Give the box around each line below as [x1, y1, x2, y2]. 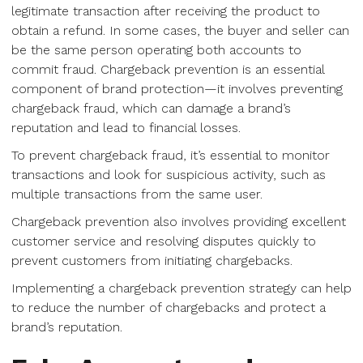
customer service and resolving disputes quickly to [11, 233, 316, 249]
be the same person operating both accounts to [11, 42, 301, 58]
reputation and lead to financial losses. [11, 120, 241, 135]
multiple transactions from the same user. [11, 186, 263, 202]
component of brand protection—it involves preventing [11, 81, 343, 96]
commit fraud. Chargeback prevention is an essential [11, 62, 324, 77]
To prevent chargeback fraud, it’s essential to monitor [11, 147, 330, 163]
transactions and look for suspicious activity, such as [11, 167, 326, 182]
